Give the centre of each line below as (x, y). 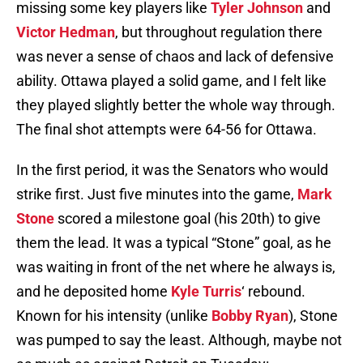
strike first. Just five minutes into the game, (157, 194)
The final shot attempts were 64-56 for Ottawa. (167, 130)
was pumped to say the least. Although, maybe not (179, 340)
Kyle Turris (206, 292)
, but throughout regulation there (219, 32)
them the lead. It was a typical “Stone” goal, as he (174, 243)
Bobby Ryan (250, 316)
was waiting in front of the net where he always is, (176, 267)
